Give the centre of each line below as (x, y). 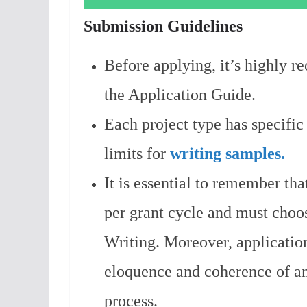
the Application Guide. (180, 95)
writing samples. (228, 154)
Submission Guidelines (163, 26)
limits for (137, 154)
